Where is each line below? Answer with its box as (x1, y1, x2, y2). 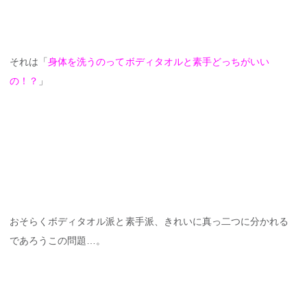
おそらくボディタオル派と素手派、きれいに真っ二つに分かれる (10, 216, 289, 228)
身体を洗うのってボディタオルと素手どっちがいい (48, 56, 270, 67)
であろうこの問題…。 (10, 235, 106, 247)
